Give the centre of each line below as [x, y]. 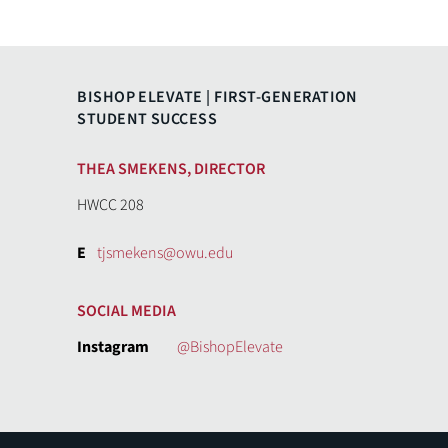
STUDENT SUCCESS [147, 119]
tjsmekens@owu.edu [165, 253]
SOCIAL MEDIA [127, 311]
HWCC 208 [111, 205]
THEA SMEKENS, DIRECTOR [171, 169]
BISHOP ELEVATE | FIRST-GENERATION [217, 97]
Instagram [113, 347]
